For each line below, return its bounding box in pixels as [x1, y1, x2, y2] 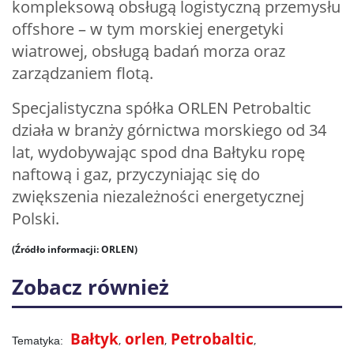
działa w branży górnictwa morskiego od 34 [12, 119, 326, 141]
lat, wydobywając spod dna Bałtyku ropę [12, 141, 305, 163]
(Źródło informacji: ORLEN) [12, 243, 137, 255]
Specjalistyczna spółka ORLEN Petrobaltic [12, 97, 311, 119]
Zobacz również [12, 273, 169, 301]
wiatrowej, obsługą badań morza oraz [12, 40, 285, 62]
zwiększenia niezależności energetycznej [12, 186, 304, 207]
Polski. [12, 208, 59, 229]
